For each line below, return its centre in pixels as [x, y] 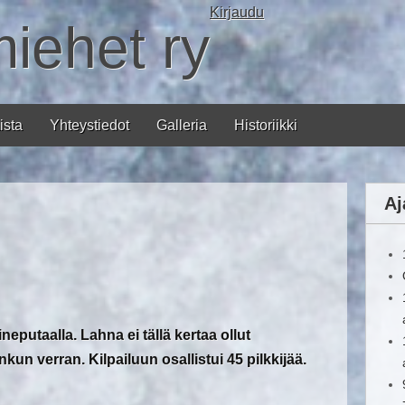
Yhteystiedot [89, 126]
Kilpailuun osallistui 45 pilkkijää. [198, 360]
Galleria [182, 126]
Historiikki [266, 126]
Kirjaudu [237, 12]
